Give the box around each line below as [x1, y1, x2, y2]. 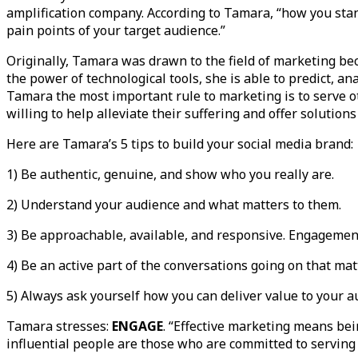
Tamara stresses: [6, 316, 112, 335]
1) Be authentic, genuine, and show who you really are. [6, 165, 334, 183]
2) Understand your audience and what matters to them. [6, 195, 341, 213]
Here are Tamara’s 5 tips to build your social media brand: [6, 134, 353, 153]
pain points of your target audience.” [6, 21, 232, 39]
